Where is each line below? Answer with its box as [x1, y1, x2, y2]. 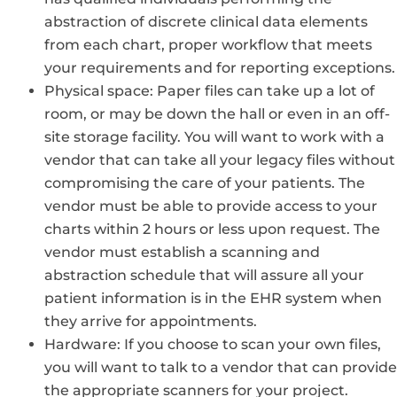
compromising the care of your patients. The [44, 174, 365, 191]
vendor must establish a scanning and [44, 243, 320, 261]
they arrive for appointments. [44, 312, 257, 330]
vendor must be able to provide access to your [44, 197, 378, 214]
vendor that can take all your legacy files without [44, 151, 395, 168]
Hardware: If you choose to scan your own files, [44, 335, 381, 353]
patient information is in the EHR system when [44, 289, 382, 307]
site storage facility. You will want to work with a [44, 128, 385, 145]
